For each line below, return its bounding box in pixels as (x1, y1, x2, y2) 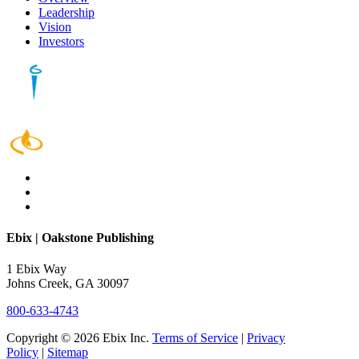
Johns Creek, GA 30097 (6, 276, 129, 291)
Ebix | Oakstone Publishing (6, 231, 154, 245)
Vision (38, 19, 71, 34)
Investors (38, 34, 84, 48)
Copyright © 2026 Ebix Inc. (6, 331, 152, 345)
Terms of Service (152, 331, 238, 345)
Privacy (247, 331, 285, 345)
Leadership (38, 5, 95, 19)
